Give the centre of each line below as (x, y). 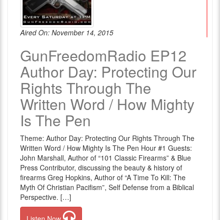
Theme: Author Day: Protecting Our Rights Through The (107, 138)
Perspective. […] (46, 197)
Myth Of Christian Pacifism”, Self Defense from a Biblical (107, 187)
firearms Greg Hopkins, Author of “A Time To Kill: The (103, 177)
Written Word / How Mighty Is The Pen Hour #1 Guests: (106, 148)
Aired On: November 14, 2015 (67, 32)
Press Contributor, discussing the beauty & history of (101, 167)
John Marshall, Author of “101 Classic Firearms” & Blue (106, 158)
